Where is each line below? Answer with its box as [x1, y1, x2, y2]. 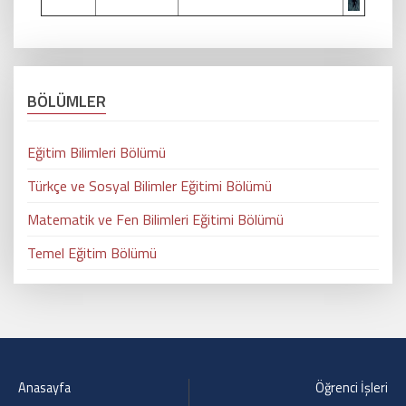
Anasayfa [18, 378, 71, 398]
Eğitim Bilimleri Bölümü [27, 141, 166, 163]
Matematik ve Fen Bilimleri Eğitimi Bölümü [27, 208, 284, 230]
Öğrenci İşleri [315, 378, 388, 398]
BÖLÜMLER [27, 89, 106, 113]
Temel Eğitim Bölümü [27, 242, 157, 264]
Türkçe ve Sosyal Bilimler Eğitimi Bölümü [27, 175, 272, 197]
